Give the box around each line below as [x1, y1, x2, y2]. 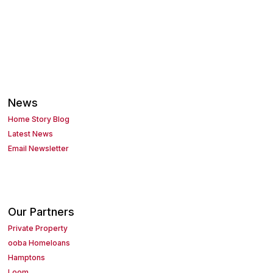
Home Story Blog [8, 115, 70, 124]
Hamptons [8, 253, 46, 263]
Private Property [8, 224, 68, 233]
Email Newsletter [8, 144, 69, 154]
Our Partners [8, 205, 75, 219]
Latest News [8, 129, 54, 139]
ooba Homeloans [8, 238, 71, 248]
